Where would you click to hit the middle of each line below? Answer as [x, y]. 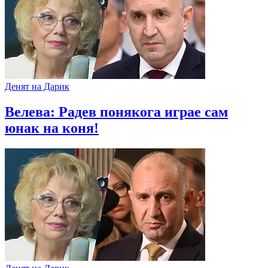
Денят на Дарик [37, 86]
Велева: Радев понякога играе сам [116, 112]
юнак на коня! [52, 128]
